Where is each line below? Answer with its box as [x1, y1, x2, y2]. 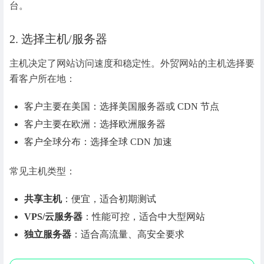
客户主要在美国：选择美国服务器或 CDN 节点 [24, 101, 220, 111]
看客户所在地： [9, 73, 75, 84]
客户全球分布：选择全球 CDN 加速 [24, 136, 173, 147]
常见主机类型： [9, 166, 75, 177]
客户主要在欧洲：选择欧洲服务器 [24, 118, 166, 129]
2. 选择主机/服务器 [9, 32, 107, 45]
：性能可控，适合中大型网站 [82, 212, 206, 222]
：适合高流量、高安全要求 [71, 229, 185, 240]
